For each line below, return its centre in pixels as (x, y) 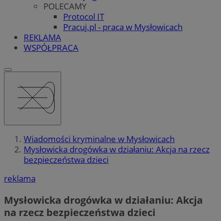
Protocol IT (84, 16)
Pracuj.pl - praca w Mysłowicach (123, 27)
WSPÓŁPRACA (51, 47)
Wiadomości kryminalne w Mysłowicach (99, 139)
